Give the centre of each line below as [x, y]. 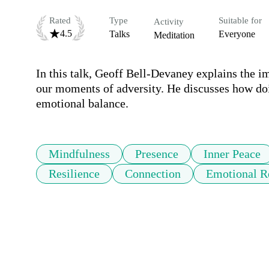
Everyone [237, 34]
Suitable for [240, 21]
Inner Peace [232, 154]
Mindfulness [79, 154]
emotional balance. [82, 104]
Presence [157, 154]
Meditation [174, 35]
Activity [169, 22]
